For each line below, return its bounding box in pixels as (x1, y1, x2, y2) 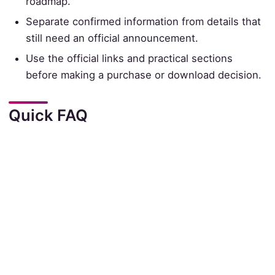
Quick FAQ (8, 105, 88, 125)
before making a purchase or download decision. (26, 68, 262, 81)
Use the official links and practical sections (26, 52, 233, 64)
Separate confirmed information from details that (26, 15, 261, 28)
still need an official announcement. (26, 31, 199, 44)
